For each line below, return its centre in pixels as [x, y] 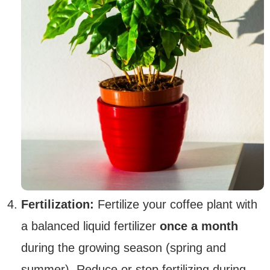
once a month [199, 226]
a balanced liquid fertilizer [90, 226]
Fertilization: [58, 205]
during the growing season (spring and [124, 248]
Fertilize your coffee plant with [176, 205]
